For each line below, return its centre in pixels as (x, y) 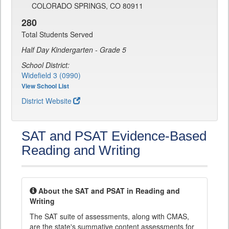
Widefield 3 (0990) (51, 75)
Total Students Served (57, 34)
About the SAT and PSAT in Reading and (109, 191)
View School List (45, 86)
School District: (45, 65)
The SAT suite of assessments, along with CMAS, (109, 216)
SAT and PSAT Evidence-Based (114, 136)
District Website (47, 101)
